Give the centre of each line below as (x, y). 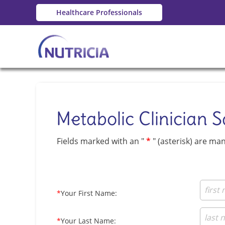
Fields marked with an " (100, 141)
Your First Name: (89, 193)
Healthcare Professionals (99, 13)
